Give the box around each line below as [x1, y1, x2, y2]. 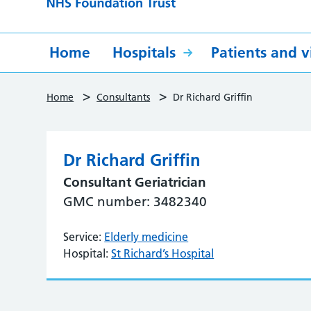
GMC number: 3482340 [63, 194, 208, 210]
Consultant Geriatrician [63, 174, 207, 190]
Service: [63, 230, 102, 244]
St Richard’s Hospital [111, 246, 215, 260]
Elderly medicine [104, 230, 189, 244]
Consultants [96, 91, 151, 103]
